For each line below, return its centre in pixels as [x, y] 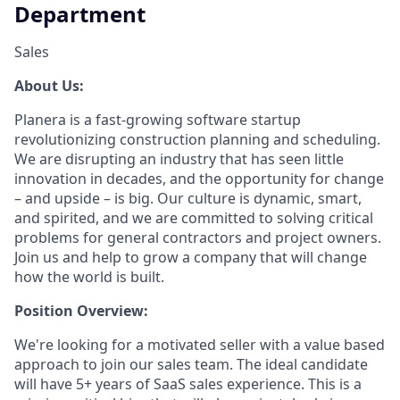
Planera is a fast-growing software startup [158, 120]
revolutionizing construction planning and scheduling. [197, 140]
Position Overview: [81, 311]
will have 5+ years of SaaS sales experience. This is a [188, 384]
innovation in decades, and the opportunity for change [199, 179]
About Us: [49, 86]
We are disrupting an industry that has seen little [179, 159]
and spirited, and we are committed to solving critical [194, 218]
